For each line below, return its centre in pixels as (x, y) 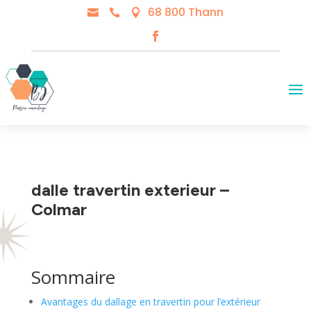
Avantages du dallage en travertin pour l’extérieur (150, 302)
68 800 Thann (185, 12)
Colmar (59, 210)
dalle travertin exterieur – (130, 190)
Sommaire (73, 277)
